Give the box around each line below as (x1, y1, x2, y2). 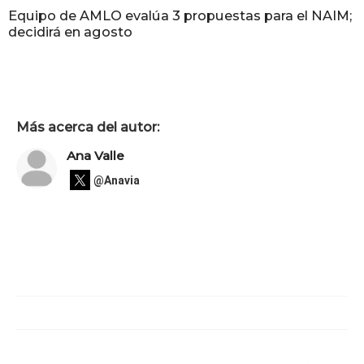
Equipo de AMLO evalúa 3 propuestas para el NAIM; (8, 7, 352, 24)
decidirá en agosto (8, 24, 132, 41)
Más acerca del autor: (16, 118, 159, 135)
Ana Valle (67, 148, 124, 164)
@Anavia (93, 173, 140, 187)
